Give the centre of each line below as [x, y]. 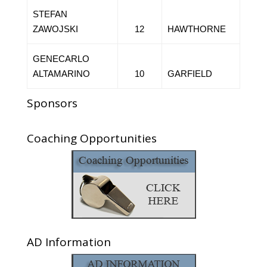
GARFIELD [190, 74]
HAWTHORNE [196, 29]
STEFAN [50, 14]
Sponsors [52, 103]
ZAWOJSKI [55, 29]
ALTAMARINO [61, 74]
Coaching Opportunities [91, 138]
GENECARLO [61, 59]
